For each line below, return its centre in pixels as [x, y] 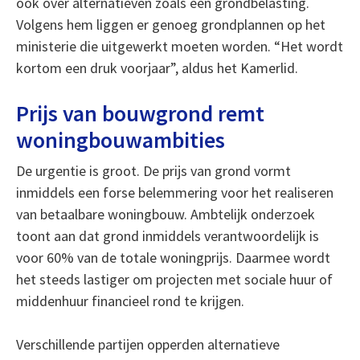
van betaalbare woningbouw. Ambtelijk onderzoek [165, 214]
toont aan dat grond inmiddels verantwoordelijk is [167, 236]
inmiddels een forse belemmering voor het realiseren [174, 192]
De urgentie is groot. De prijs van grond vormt [153, 171]
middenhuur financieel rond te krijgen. [130, 301]
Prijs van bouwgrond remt [140, 113]
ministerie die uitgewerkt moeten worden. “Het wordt [179, 46]
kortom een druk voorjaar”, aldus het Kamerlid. [157, 68]
